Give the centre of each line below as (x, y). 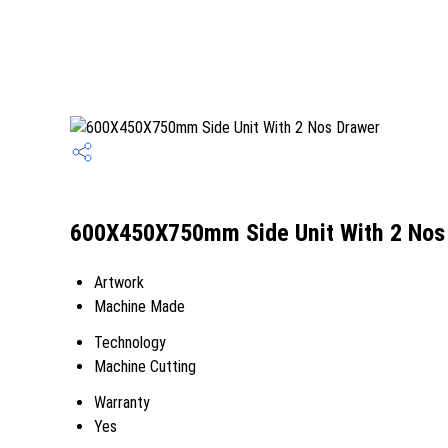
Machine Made (139, 306)
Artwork (119, 282)
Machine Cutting (145, 366)
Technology (130, 342)
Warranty (122, 402)
